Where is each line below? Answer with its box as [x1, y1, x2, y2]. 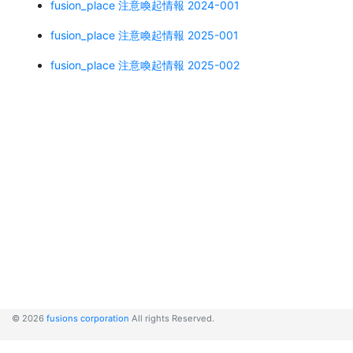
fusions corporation [46, 313, 129, 324]
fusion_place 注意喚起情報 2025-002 [50, 58, 240, 72]
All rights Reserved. [129, 313, 214, 324]
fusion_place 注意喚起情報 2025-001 [50, 28, 239, 42]
